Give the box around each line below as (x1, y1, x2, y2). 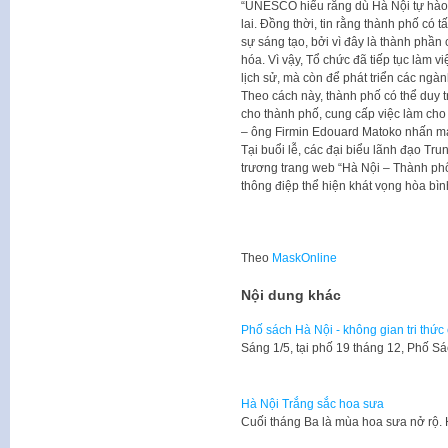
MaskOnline (271, 251, 337, 266)
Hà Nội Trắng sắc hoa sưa (240, 396, 384, 411)
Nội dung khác (240, 287, 341, 304)
